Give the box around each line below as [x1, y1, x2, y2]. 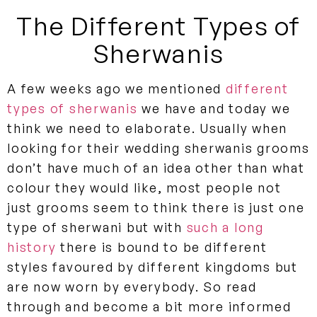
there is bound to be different [56, 239, 267, 255]
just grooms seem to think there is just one [7, 200, 305, 216]
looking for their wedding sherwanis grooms [7, 140, 310, 156]
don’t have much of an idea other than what [7, 160, 305, 176]
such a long [186, 219, 264, 236]
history [7, 239, 57, 255]
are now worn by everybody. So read [7, 279, 257, 295]
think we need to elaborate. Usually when [7, 120, 287, 137]
